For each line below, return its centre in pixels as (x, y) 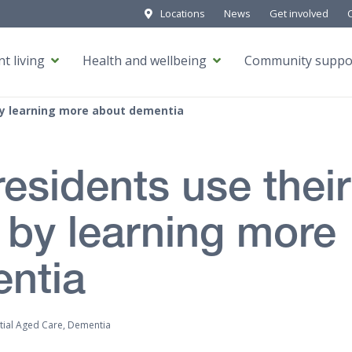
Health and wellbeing (144, 60)
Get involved (299, 13)
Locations (183, 13)
